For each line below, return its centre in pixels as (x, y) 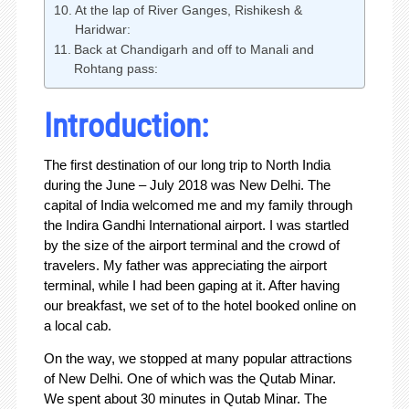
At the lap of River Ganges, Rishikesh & (188, 11)
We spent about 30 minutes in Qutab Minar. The (185, 399)
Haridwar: (102, 30)
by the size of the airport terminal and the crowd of (191, 246)
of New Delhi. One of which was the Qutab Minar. (189, 379)
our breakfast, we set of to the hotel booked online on (199, 306)
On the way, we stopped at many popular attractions (198, 359)
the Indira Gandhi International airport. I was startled (196, 225)
